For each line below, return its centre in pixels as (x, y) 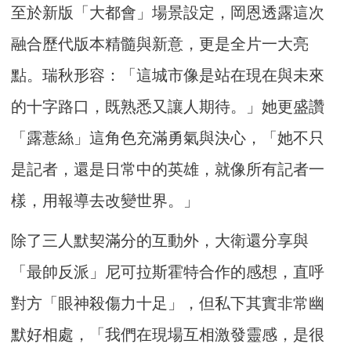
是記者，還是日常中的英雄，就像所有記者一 (168, 169)
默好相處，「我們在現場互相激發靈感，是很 (168, 334)
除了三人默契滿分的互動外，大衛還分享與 (160, 240)
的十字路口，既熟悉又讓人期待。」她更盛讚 (168, 106)
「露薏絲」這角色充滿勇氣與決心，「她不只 (168, 138)
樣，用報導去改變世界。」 (105, 200)
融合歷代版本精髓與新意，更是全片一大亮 (160, 43)
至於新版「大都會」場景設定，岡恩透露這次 (168, 12)
